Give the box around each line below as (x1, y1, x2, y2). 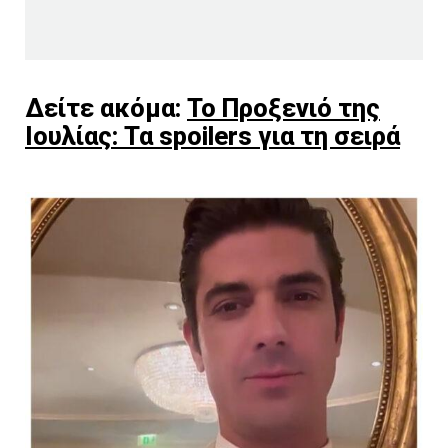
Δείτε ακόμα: (25, 93, 187, 124)
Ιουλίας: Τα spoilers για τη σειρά (25, 121, 400, 152)
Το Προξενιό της (187, 93, 380, 124)
